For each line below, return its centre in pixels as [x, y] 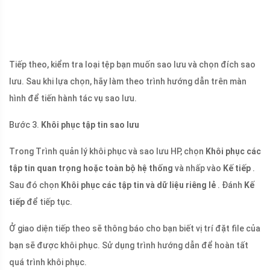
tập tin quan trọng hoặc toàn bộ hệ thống [91, 168]
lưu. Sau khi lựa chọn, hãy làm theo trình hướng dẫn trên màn [128, 82]
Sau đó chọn [35, 185]
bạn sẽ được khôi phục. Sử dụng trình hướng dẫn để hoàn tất [129, 246]
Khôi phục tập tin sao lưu [90, 125]
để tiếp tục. [49, 202]
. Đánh [230, 185]
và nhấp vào [198, 168]
